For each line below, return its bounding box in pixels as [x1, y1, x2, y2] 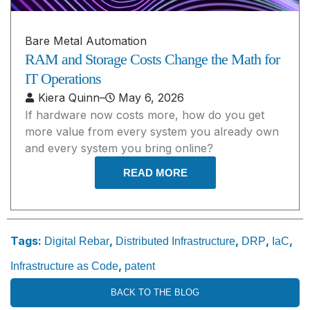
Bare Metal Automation [25, 34, 147, 48]
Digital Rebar [44, 235, 109, 247]
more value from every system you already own [25, 125, 279, 139]
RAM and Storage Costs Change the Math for [25, 51, 280, 69]
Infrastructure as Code [10, 259, 118, 272]
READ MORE [122, 167, 188, 179]
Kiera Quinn [38, 91, 100, 105]
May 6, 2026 [118, 91, 184, 105]
